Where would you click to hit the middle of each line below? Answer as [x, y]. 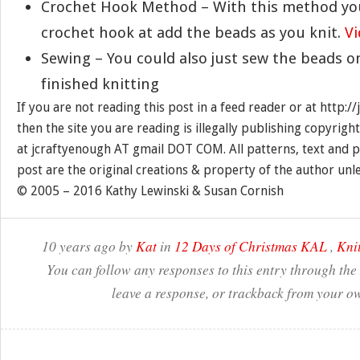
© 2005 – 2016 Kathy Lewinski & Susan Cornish [150, 191]
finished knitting [100, 84]
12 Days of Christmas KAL [250, 246]
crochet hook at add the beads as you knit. [193, 33]
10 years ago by [88, 246]
